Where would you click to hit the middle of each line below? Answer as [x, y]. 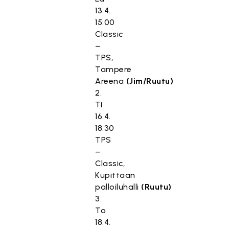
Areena [111, 81]
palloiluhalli [118, 187]
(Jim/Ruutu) [150, 81]
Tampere [113, 69]
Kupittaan [115, 175]
